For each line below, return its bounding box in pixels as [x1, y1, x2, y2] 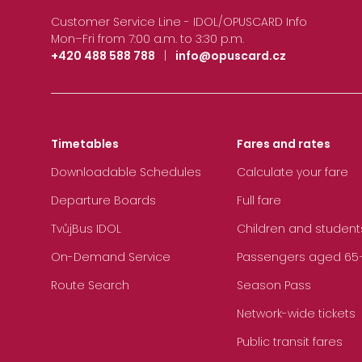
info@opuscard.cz [175, 47, 286, 64]
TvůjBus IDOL [51, 221, 121, 238]
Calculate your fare [237, 164, 348, 181]
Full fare [237, 192, 281, 209]
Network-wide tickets [237, 305, 356, 322]
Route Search [51, 277, 129, 294]
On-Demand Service [51, 249, 170, 266]
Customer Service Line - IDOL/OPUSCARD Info [51, 13, 307, 30]
